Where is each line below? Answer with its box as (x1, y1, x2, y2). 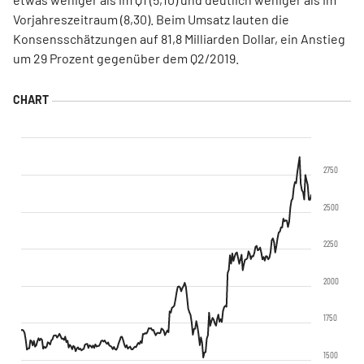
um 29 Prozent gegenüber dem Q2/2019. (13, 50, 239, 66)
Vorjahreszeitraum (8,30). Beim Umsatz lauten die (13, 11, 289, 27)
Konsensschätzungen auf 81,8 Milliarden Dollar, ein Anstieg (13, 31, 345, 46)
